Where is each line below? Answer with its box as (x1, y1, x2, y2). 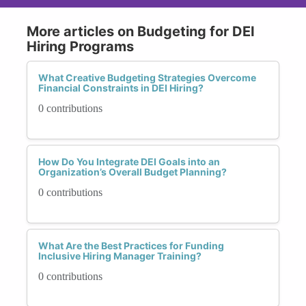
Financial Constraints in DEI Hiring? (38, 81, 204, 94)
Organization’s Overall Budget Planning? (38, 165, 227, 178)
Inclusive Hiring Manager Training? (38, 249, 201, 262)
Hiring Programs (27, 38, 134, 55)
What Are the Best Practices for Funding (38, 239, 224, 251)
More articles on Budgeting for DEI (27, 23, 255, 40)
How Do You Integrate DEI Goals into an (38, 155, 220, 167)
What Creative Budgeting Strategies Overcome (38, 71, 256, 83)
